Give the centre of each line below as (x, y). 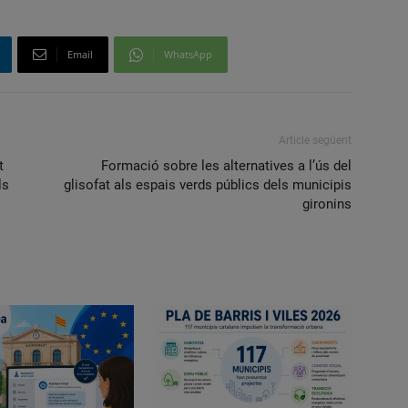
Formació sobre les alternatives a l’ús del (226, 166)
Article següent (315, 140)
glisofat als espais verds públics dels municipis (208, 185)
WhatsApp (188, 54)
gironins (327, 204)
